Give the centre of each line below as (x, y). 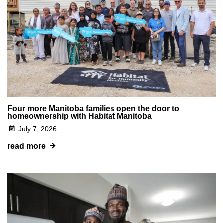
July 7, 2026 (38, 129)
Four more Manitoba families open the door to (93, 109)
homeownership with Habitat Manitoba (80, 116)
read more (27, 146)
